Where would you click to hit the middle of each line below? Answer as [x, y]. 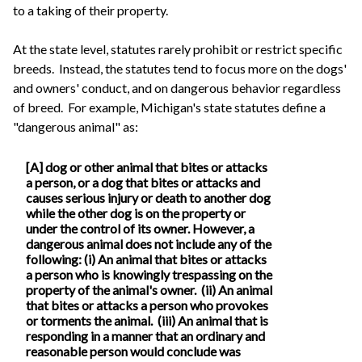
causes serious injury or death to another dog [148, 198]
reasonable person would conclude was [133, 351]
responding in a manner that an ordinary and [145, 336]
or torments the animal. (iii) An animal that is [147, 321]
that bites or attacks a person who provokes [147, 305]
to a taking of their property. [90, 10]
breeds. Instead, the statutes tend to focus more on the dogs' [180, 68]
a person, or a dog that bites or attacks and [143, 183]
